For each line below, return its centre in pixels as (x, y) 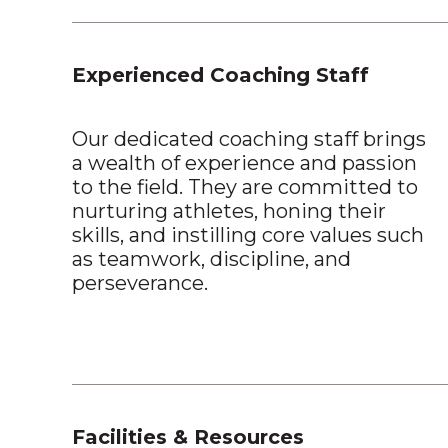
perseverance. (140, 283)
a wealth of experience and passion (244, 163)
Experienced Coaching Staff (220, 75)
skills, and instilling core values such (248, 235)
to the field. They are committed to (245, 187)
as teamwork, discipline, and (211, 259)
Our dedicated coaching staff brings (249, 139)
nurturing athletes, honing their (229, 211)
